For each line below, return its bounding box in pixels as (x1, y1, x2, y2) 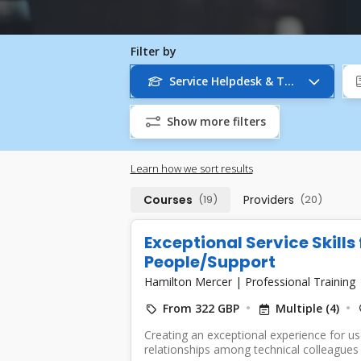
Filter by (130, 43, 176, 59)
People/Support (143, 250, 276, 273)
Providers (243, 191, 294, 208)
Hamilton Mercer (143, 273, 235, 289)
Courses (143, 191, 193, 208)
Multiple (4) (275, 300, 339, 316)
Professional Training (244, 273, 355, 289)
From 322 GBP (162, 300, 239, 316)
